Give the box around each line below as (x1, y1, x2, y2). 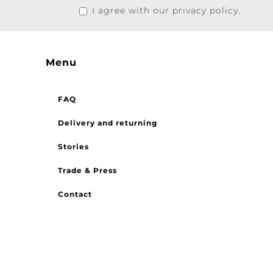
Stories (53, 142, 85, 151)
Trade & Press (53, 166, 113, 175)
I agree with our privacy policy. (87, 5, 236, 16)
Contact (53, 190, 88, 199)
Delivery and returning (53, 118, 153, 127)
